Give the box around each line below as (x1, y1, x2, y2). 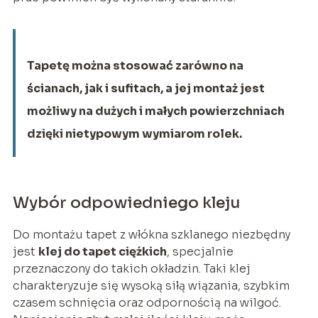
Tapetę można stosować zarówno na (26, 57, 243, 73)
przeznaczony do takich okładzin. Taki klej (12, 261, 251, 276)
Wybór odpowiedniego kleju (12, 192, 241, 212)
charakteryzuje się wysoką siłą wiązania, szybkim (12, 278, 290, 293)
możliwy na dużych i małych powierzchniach (26, 103, 285, 119)
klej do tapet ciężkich (38, 243, 167, 259)
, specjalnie (166, 243, 234, 259)
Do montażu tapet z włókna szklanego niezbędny (12, 226, 290, 242)
